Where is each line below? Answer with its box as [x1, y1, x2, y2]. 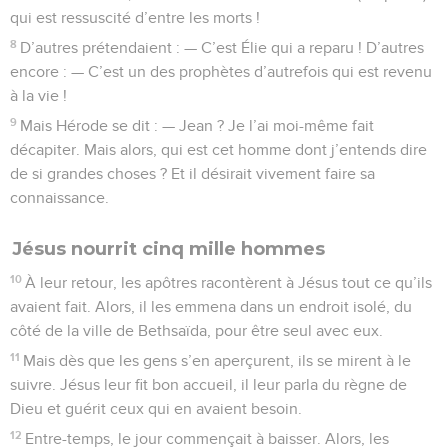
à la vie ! [10, 87, 67, 104]
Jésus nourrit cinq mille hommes [12, 237, 325, 260]
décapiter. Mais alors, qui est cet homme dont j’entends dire [10, 141, 427, 158]
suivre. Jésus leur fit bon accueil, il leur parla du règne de [10, 376, 407, 393]
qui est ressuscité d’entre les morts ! [10, 9, 260, 26]
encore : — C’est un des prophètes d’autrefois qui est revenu [10, 63, 432, 80]
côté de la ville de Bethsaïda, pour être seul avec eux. [10, 322, 383, 339]
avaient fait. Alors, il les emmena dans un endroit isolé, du [10, 298, 412, 315]
